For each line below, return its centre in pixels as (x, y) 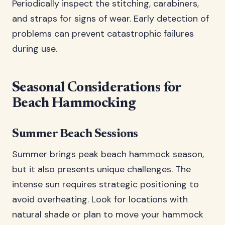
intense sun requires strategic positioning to (105, 184)
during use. (35, 49)
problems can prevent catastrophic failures (103, 34)
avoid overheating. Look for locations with (100, 199)
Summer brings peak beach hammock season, (108, 154)
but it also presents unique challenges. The (101, 169)
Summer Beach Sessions (75, 134)
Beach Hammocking (74, 103)
